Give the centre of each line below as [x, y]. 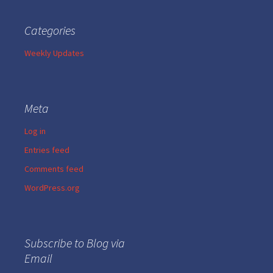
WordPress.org [52, 188]
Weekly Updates [54, 53]
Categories [50, 30]
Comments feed [54, 169]
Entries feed [47, 150]
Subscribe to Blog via [75, 243]
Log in [35, 131]
